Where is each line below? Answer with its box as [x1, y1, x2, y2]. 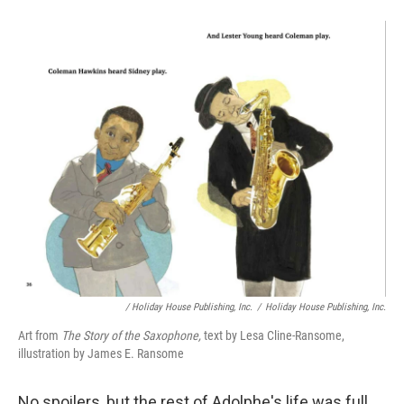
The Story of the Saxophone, [61, 328, 204, 344]
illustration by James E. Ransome [18, 346, 184, 362]
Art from [18, 328, 61, 344]
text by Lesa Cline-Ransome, [204, 328, 344, 344]
